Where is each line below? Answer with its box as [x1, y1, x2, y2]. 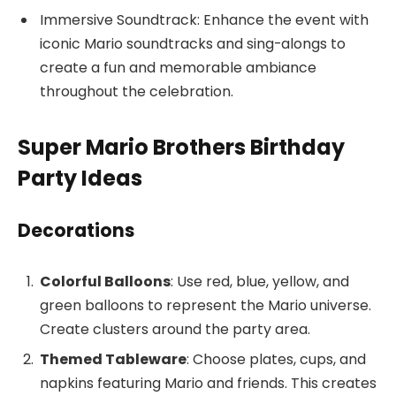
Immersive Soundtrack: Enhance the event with [40, 9, 369, 30]
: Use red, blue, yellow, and [171, 271, 349, 293]
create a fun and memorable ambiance [40, 57, 316, 78]
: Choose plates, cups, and [187, 349, 366, 370]
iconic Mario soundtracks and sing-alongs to [40, 33, 346, 54]
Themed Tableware [40, 349, 187, 370]
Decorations [18, 217, 134, 244]
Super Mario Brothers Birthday [18, 132, 345, 162]
